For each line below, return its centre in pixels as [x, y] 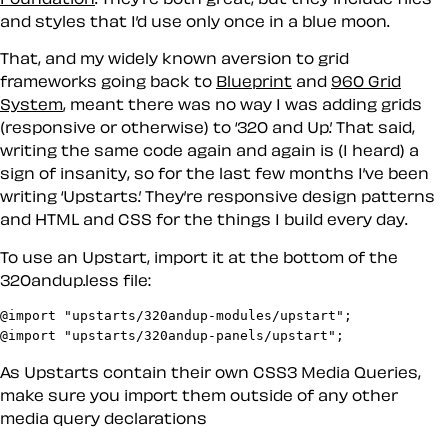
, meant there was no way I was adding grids [242, 104]
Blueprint [254, 81]
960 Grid [366, 81]
